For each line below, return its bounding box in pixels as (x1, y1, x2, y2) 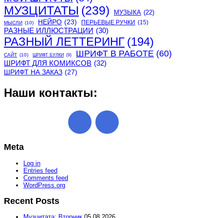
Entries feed (23, 166, 57, 174)
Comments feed (23, 174, 68, 182)
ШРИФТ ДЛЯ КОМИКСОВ (4, 59, 91, 68)
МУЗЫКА (114, 9, 141, 17)
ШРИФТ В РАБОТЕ (76, 49, 154, 59)
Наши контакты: (4, 86, 97, 100)
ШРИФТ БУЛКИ (33, 53, 64, 58)
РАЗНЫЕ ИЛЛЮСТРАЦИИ (4, 27, 93, 35)
